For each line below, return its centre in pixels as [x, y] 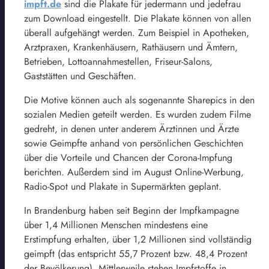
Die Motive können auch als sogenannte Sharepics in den [139, 100]
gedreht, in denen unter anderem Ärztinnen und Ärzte [131, 128]
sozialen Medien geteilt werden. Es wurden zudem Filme [138, 114]
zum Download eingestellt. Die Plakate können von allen [138, 18]
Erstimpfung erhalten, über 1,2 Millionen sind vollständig [138, 239]
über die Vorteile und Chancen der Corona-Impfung [128, 157]
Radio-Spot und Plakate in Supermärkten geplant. [123, 186]
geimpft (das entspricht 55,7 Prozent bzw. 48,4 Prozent [136, 253]
